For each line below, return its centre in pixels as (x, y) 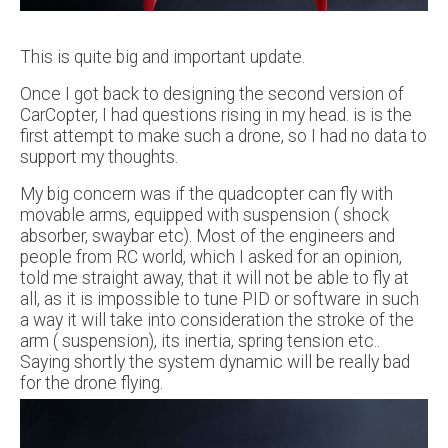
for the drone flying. (91, 382)
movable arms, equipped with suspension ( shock (204, 214)
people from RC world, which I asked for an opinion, (211, 256)
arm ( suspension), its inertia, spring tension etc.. (200, 340)
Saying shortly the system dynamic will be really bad (215, 361)
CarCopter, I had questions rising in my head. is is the (216, 114)
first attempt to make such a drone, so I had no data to (223, 135)
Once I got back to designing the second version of (212, 93)
